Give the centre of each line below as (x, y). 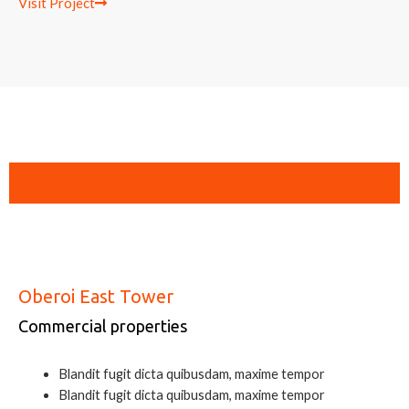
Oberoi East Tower (96, 297)
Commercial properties (103, 326)
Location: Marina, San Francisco (204, 183)
